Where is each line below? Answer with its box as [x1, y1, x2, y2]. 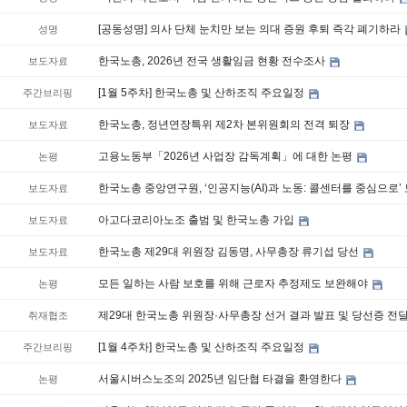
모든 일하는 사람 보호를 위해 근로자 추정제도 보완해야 [97, 277, 371, 291]
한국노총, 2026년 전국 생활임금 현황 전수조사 [97, 55, 328, 68]
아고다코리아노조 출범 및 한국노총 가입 [97, 213, 297, 227]
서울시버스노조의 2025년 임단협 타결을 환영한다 [97, 372, 344, 386]
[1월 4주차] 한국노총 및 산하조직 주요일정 [97, 341, 307, 354]
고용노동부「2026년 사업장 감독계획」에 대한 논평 [97, 150, 355, 164]
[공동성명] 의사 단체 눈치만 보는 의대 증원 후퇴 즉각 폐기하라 [97, 23, 403, 36]
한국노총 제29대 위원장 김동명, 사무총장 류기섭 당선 [97, 245, 362, 259]
